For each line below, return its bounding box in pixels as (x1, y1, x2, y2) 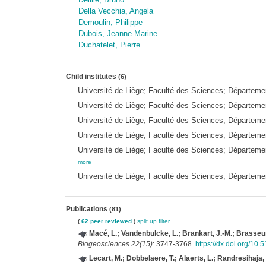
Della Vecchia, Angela (78, 7, 153, 15)
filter (158, 218, 170, 224)
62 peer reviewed (81, 218, 132, 224)
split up (137, 218, 157, 224)
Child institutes (65, 72, 118, 81)
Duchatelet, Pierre (78, 40, 140, 49)
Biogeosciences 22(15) (77, 240, 153, 248)
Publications (65, 205, 109, 213)
